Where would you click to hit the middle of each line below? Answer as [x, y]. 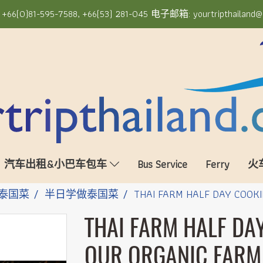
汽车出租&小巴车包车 [57, 164]
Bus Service [162, 164]
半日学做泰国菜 [82, 194]
